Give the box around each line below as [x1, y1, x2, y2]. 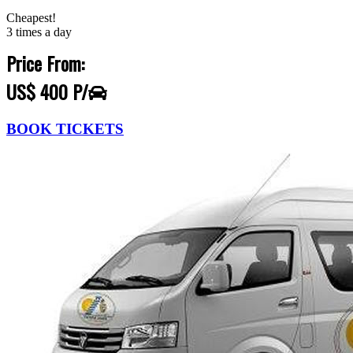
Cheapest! [6, 11, 56, 25]
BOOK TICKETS [6, 121, 124, 138]
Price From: [6, 49, 84, 78]
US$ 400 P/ [6, 77, 88, 106]
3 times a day [6, 25, 72, 39]
